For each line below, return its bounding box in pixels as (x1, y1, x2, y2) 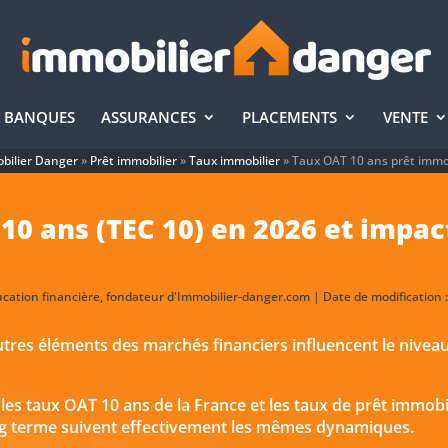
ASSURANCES (100, 107, 196, 127)
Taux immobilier (188, 152, 280, 169)
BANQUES (3, 107, 75, 127)
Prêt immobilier (89, 152, 177, 169)
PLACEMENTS (241, 107, 337, 127)
